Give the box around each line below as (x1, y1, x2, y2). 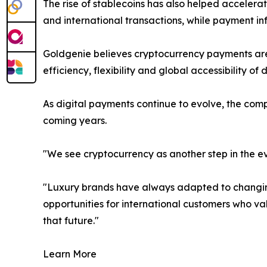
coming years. (43, 114, 107, 127)
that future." (43, 215, 99, 227)
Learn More (43, 248, 97, 260)
